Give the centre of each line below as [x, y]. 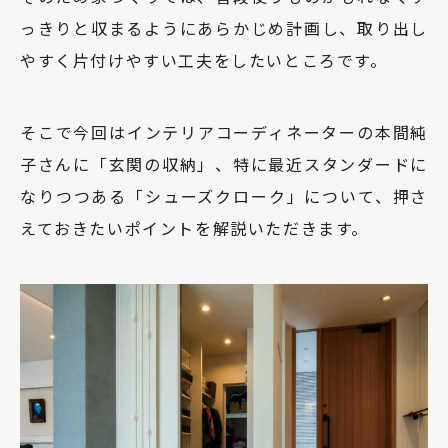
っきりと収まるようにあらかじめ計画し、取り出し [224, 27]
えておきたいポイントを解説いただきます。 [195, 227]
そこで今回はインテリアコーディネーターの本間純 [224, 131]
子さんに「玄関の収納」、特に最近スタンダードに [224, 163]
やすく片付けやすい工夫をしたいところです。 [204, 59]
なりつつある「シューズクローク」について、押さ [224, 195]
